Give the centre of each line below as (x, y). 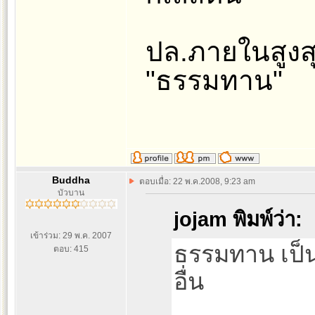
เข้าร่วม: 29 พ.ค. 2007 (71, 236)
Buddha (71, 180)
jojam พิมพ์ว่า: (238, 219)
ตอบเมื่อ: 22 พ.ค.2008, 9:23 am (197, 181)
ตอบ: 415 (71, 249)
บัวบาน (71, 193)
